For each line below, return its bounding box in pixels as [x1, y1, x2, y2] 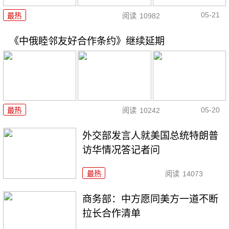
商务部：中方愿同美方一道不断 [82, 193, 219, 204]
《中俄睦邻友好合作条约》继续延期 [9, 35, 165, 47]
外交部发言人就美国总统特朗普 [82, 130, 219, 142]
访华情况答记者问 [82, 145, 161, 156]
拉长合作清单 [82, 208, 141, 219]
